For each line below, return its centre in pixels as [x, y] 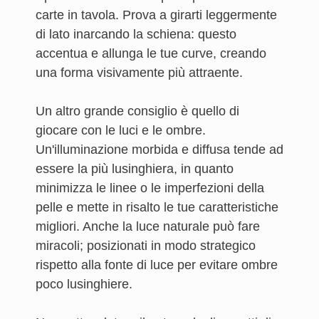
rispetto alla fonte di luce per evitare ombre [157, 265]
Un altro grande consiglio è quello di [137, 111]
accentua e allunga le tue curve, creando [151, 53]
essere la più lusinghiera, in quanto [135, 169]
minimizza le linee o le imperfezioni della [150, 188]
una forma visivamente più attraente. [139, 73]
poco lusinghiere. [84, 284]
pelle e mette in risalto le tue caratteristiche [157, 207]
